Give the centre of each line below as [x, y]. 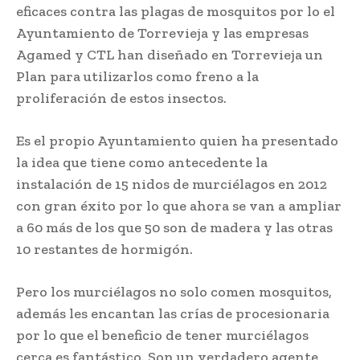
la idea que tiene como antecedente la [142, 163]
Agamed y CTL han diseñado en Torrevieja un [170, 55]
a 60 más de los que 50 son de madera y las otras [174, 228]
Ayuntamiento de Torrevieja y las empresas [162, 33]
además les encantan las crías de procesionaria [173, 314]
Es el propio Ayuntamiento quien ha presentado [177, 141]
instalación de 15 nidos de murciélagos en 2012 [172, 184]
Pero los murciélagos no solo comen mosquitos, [174, 292]
